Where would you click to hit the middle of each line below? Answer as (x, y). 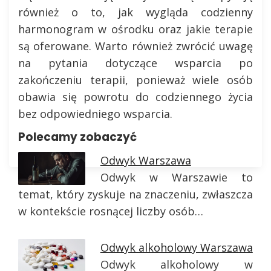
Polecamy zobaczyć (77, 137)
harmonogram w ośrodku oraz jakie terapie (135, 29)
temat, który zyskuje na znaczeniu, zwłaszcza (135, 194)
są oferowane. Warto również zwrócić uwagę (135, 46)
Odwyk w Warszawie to (176, 177)
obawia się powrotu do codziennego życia (135, 96)
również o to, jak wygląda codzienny (135, 12)
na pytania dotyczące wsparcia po (135, 63)
